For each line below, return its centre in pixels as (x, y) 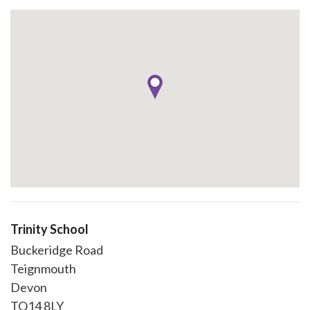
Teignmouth (43, 268)
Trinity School (49, 229)
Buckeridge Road (57, 250)
